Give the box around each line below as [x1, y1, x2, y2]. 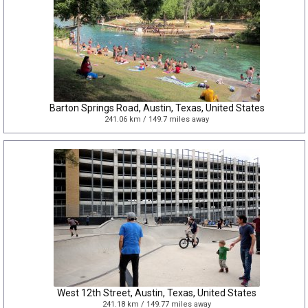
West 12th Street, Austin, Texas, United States [57, 287, 256, 298]
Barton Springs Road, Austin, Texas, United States [49, 102, 265, 113]
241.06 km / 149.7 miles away [104, 115, 209, 124]
